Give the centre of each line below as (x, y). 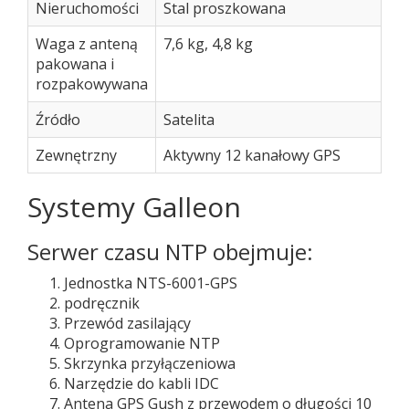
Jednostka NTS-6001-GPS (151, 283)
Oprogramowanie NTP (142, 343)
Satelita (189, 120)
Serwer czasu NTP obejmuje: (170, 252)
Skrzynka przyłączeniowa (150, 363)
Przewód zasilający (127, 323)
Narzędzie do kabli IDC (142, 383)
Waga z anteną (87, 44)
